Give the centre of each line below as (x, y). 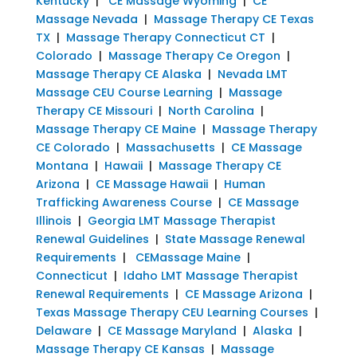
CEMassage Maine (188, 257)
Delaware (63, 330)
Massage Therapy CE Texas (233, 19)
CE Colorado (73, 147)
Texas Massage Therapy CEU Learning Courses (172, 312)
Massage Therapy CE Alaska (118, 74)
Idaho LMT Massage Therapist (210, 275)
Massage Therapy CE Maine (116, 129)
